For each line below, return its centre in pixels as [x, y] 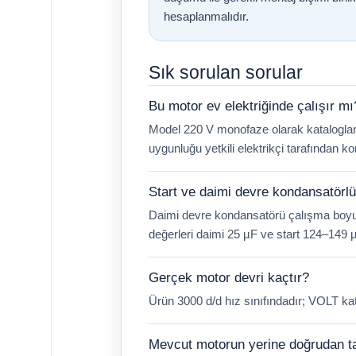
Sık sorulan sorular [226, 73]
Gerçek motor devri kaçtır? [229, 278]
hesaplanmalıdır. [206, 17]
